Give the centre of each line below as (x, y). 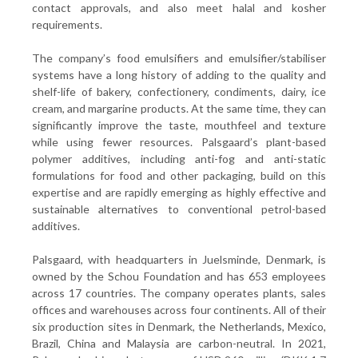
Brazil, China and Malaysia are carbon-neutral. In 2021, (179, 343)
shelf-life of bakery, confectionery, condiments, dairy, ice (179, 91)
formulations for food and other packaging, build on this (179, 175)
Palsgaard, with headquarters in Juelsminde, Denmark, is (179, 259)
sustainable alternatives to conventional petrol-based (179, 209)
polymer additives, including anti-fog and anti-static (179, 159)
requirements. (67, 24)
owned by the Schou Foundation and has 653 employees (179, 276)
